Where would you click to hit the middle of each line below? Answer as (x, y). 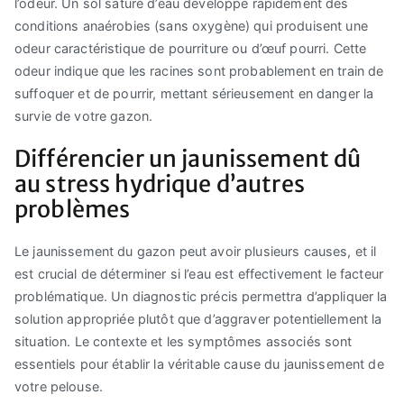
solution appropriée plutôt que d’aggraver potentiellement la (198, 318)
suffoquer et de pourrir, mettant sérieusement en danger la (194, 94)
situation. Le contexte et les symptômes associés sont (184, 341)
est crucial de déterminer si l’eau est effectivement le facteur (199, 273)
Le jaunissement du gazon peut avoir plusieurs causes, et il (196, 251)
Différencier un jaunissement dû (188, 158)
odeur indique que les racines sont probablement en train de (199, 71)
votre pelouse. (59, 386)
